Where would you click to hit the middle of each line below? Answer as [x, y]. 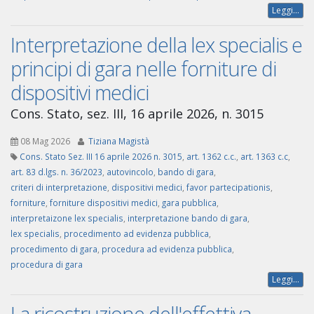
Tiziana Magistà [119, 141]
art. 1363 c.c [264, 157]
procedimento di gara [54, 249]
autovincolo [130, 172]
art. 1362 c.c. [211, 157]
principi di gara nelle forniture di [143, 69]
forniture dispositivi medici [104, 203]
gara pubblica [189, 203]
